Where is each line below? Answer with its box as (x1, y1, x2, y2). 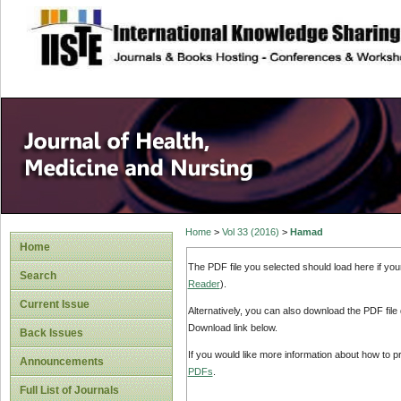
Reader (187, 277, 220, 289)
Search (20, 269, 56, 282)
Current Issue (20, 298, 90, 311)
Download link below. (187, 322, 277, 334)
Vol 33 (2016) (221, 226, 279, 238)
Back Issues (20, 327, 83, 339)
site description (114, 19, 233, 37)
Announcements (20, 355, 104, 368)
